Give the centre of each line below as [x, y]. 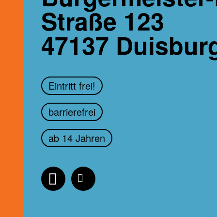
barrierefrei [72, 112]
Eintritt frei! [72, 85]
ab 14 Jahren [77, 138]
